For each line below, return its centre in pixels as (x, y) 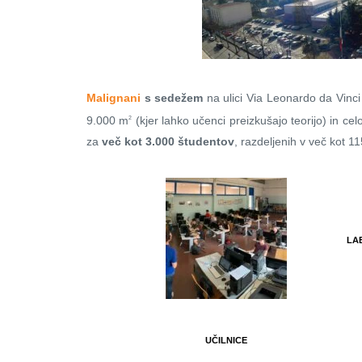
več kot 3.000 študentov (168, 142)
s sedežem (172, 97)
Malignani (114, 97)
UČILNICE (227, 341)
